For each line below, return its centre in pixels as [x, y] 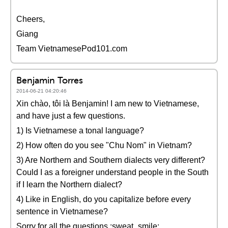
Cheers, [31, 19]
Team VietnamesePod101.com [72, 49]
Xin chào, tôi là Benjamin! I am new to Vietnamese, [108, 104]
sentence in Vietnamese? [62, 211]
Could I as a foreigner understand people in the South [112, 172]
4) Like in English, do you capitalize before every [104, 199]
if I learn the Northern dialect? [69, 184]
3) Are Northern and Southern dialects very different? [111, 160]
